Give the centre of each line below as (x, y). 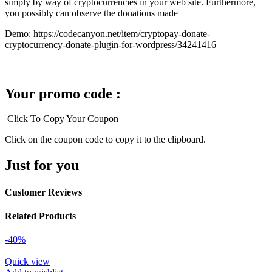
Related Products (40, 216)
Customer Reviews (43, 192)
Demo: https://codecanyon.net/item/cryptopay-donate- (107, 33)
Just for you (42, 165)
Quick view (27, 262)
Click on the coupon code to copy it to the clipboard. (107, 140)
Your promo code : (63, 93)
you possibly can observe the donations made (91, 13)
